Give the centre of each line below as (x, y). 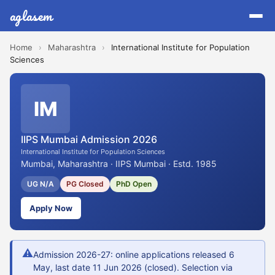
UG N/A (41, 184)
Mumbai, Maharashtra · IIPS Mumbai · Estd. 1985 (119, 164)
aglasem (31, 16)
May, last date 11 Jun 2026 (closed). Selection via (133, 267)
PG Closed (85, 184)
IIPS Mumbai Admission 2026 (89, 139)
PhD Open (134, 184)
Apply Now (51, 208)
